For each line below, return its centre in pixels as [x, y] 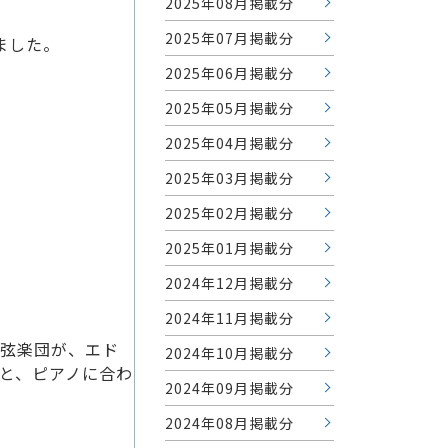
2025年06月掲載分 [229, 72]
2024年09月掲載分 [229, 387]
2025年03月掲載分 [229, 177]
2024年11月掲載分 [229, 317]
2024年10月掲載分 [229, 352]
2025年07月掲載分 [229, 37]
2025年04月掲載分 [229, 142]
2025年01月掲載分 [229, 247]
